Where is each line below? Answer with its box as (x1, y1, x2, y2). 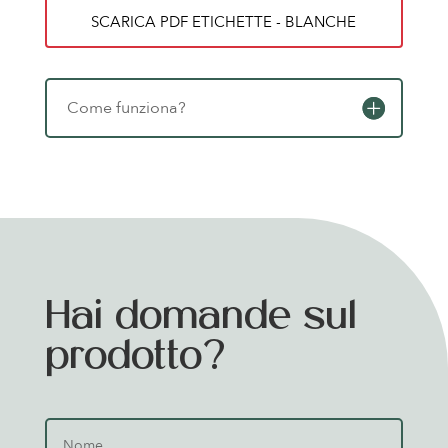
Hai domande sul (44, 297, 357, 338)
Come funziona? (66, 96, 186, 119)
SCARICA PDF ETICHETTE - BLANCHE (91, 11, 357, 32)
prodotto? (44, 337, 226, 378)
